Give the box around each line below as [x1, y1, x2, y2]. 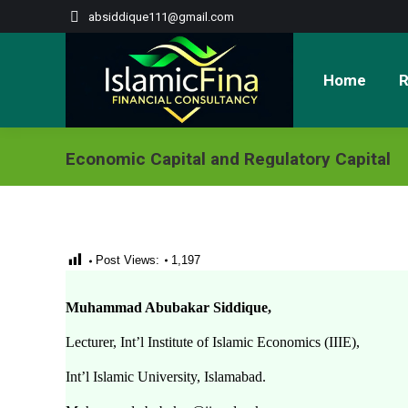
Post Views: [96, 253, 159, 267]
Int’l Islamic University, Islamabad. [66, 369, 266, 384]
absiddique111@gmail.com [88, 9, 234, 24]
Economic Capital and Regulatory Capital [66, 148, 391, 169]
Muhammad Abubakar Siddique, [66, 300, 271, 315]
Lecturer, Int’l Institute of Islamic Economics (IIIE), [66, 334, 360, 350]
